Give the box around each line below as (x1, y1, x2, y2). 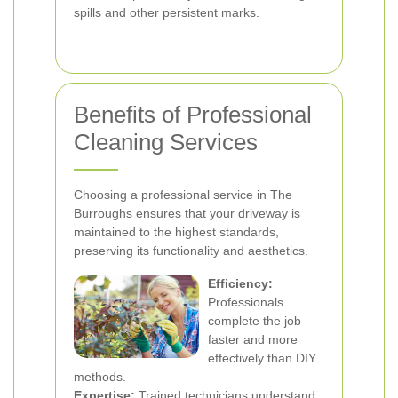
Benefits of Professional (74, 101, 312, 128)
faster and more (208, 332, 298, 346)
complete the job (208, 314, 301, 328)
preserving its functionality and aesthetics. (74, 243, 308, 258)
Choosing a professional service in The (74, 187, 292, 202)
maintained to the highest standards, (74, 225, 279, 239)
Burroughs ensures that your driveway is (74, 206, 300, 220)
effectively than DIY (208, 351, 316, 365)
